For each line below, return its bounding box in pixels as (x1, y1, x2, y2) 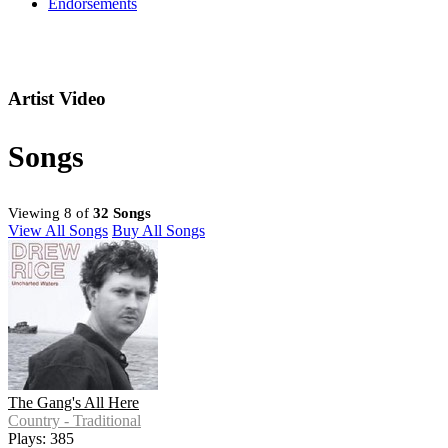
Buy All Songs (112, 222, 205, 240)
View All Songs (8, 222, 108, 240)
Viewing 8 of (8, 205, 93, 222)
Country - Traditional (8, 412, 141, 430)
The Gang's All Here (8, 394, 139, 412)
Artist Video (8, 88, 106, 110)
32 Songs (93, 205, 151, 222)
